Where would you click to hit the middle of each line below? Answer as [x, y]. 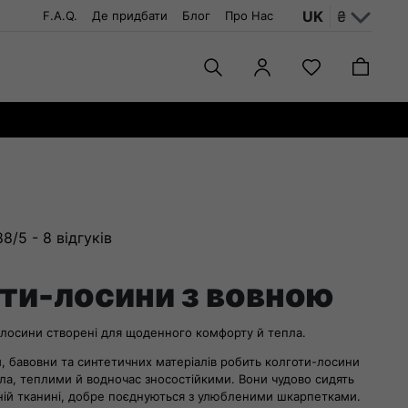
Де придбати [130, 15]
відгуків [82, 238]
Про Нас [250, 15]
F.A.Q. [61, 15]
